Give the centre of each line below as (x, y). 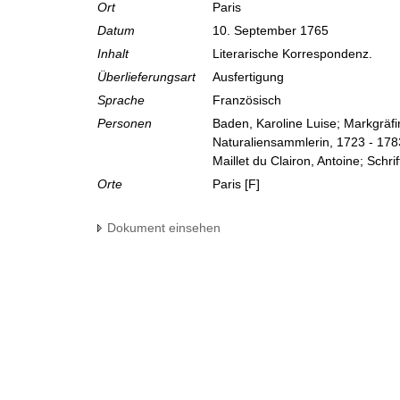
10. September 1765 (272, 31)
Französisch (249, 100)
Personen (125, 124)
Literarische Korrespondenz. (294, 54)
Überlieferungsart (146, 77)
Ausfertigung (250, 77)
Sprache (121, 100)
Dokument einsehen (164, 228)
